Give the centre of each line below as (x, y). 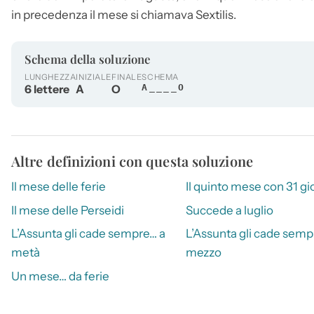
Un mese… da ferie (60, 276)
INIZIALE (94, 77)
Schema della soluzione (88, 59)
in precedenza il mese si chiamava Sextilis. (124, 14)
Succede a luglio (229, 210)
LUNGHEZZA (50, 77)
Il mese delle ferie (59, 187)
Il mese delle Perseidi (68, 210)
